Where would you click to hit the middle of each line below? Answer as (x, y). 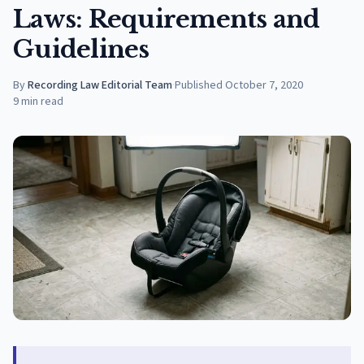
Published (199, 85)
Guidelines (81, 49)
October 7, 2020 (264, 85)
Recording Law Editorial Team (100, 85)
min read (42, 102)
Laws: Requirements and (167, 19)
